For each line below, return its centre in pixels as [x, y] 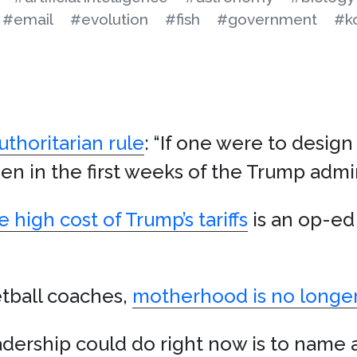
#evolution [109, 19]
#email [28, 19]
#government [267, 19]
